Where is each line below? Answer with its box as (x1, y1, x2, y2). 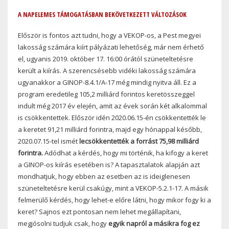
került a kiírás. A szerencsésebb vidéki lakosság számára (18, 65, 196, 75)
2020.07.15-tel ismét (18, 136, 79, 146)
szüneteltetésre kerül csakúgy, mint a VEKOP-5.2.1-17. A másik (18, 183, 209, 193)
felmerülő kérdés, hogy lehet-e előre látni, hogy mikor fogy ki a (18, 195, 211, 204)
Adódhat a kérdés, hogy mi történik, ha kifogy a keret (43, 148, 208, 157)
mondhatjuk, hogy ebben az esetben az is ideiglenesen (18, 171, 190, 181)
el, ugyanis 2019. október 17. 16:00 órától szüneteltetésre (18, 54, 193, 63)
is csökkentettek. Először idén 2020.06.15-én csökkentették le (18, 112, 206, 122)
